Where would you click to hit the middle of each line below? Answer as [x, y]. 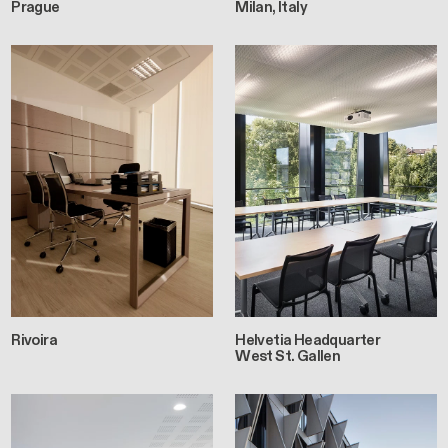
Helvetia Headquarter [308, 339]
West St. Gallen [288, 355]
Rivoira [34, 339]
